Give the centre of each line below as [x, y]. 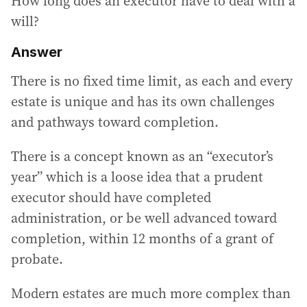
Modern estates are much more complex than [151, 293]
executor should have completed [111, 197]
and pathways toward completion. [115, 122]
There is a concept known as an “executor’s [142, 156]
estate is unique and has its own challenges [143, 101]
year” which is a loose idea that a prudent [137, 176]
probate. [37, 259]
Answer [37, 52]
